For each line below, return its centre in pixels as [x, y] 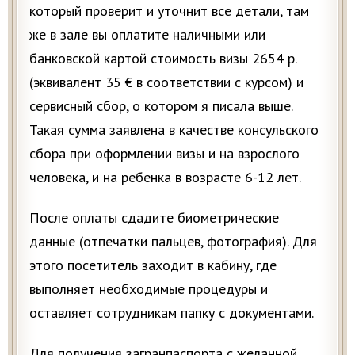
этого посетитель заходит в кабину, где [153, 265]
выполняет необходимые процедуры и [149, 288]
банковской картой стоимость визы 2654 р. [163, 58]
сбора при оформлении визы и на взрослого [164, 153]
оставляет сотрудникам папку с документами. [172, 312]
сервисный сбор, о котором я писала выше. [161, 105]
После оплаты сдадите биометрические [154, 217]
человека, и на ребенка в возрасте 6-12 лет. [165, 177]
